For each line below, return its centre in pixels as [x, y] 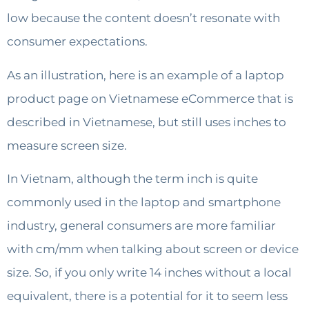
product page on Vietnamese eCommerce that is [150, 98]
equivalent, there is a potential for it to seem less [147, 296]
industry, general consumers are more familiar [141, 226]
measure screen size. [67, 145]
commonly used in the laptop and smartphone [144, 202]
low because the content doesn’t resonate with [143, 18]
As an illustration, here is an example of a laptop [146, 75]
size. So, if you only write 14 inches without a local [149, 273]
